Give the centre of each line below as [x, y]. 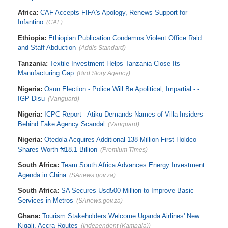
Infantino [31, 22]
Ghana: [30, 216]
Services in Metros [46, 200]
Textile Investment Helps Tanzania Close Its [115, 63]
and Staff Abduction [47, 48]
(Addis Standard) [102, 48]
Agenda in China [42, 175]
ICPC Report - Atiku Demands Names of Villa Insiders [124, 114]
